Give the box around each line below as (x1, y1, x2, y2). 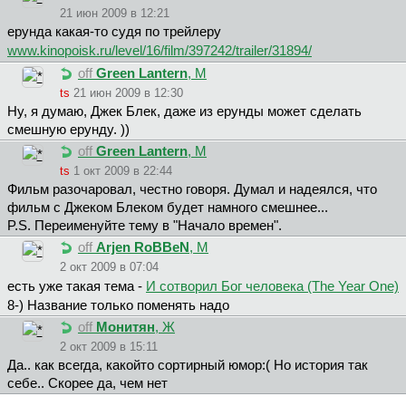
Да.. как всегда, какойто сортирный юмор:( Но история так (7, 358, 368, 373)
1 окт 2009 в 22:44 (73, 164, 172, 179)
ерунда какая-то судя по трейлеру (7, 24, 221, 40)
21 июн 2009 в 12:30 (73, 86, 183, 101)
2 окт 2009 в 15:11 (60, 340, 158, 354)
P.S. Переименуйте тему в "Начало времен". (7, 218, 282, 234)
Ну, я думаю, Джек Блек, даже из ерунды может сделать (7, 104, 362, 120)
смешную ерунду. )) (7, 122, 130, 138)
